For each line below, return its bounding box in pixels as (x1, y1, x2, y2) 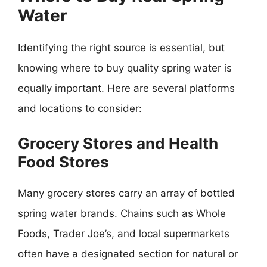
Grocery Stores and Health (18, 133, 218, 153)
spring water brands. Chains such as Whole (18, 207, 226, 219)
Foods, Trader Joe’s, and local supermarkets (18, 227, 229, 240)
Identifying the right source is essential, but (18, 42, 225, 54)
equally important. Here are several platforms (18, 82, 235, 94)
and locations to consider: (18, 103, 142, 114)
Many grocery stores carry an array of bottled (18, 187, 235, 199)
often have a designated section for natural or (18, 247, 238, 260)
